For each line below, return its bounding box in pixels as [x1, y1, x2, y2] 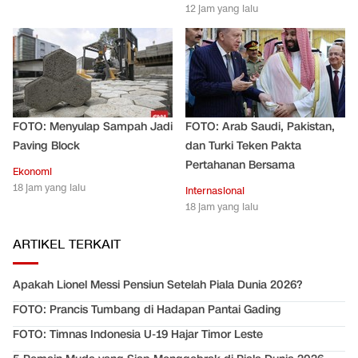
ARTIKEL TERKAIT [13, 237, 121, 253]
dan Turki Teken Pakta [185, 138, 301, 153]
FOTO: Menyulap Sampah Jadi [13, 119, 173, 134]
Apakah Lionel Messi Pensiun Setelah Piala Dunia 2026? [13, 277, 302, 292]
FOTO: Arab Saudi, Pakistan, [185, 119, 335, 134]
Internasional [185, 184, 245, 197]
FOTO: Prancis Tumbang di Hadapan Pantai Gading [13, 302, 281, 317]
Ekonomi [13, 165, 52, 178]
